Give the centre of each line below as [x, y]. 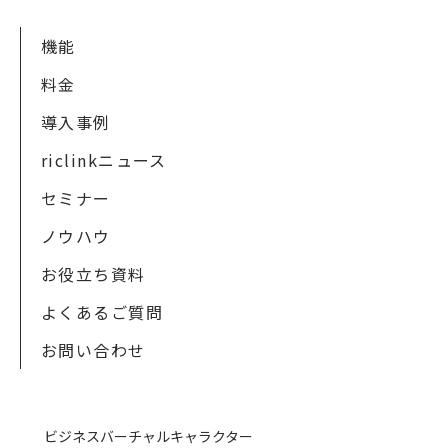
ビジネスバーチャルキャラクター [148, 436]
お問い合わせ [93, 350]
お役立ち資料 [93, 274]
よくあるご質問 [102, 312]
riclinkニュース [104, 160]
